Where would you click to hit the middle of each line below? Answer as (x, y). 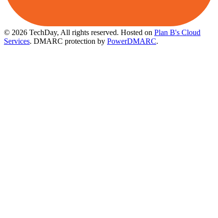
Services (17, 41)
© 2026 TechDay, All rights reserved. (62, 33)
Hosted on (137, 33)
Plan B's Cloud (177, 33)
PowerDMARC (132, 41)
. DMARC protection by (68, 41)
